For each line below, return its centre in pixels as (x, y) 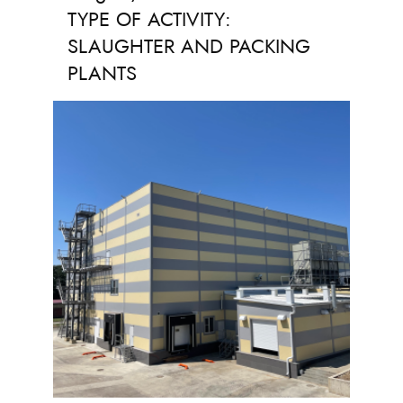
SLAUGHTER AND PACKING (189, 46)
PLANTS (102, 73)
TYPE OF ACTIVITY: (149, 19)
